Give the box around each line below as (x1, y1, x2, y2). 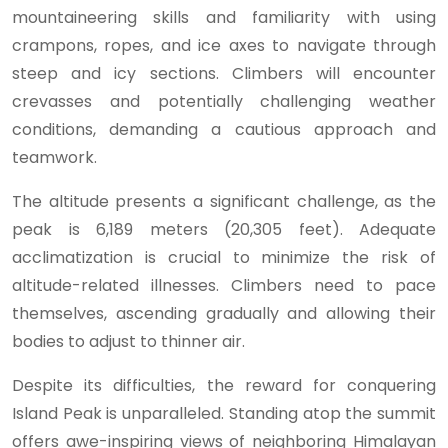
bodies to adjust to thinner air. (12, 330, 245, 354)
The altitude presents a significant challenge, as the (12, 190, 436, 214)
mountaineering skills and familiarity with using (12, 6, 436, 30)
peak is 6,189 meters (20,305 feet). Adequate (12, 218, 436, 242)
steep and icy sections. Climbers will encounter (12, 62, 436, 86)
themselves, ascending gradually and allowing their (12, 302, 436, 326)
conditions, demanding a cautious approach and (12, 118, 436, 142)
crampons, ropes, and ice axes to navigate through (12, 34, 436, 58)
